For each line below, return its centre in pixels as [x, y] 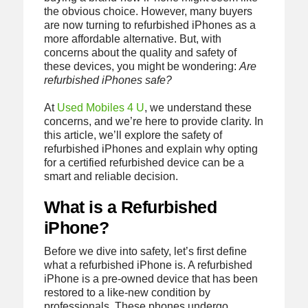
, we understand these [198, 107]
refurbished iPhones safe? [108, 80]
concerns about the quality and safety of [140, 53]
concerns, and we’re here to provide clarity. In [153, 121]
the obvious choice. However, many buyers [148, 12]
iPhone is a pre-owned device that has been [151, 278]
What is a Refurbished [130, 207]
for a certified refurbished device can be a [144, 162]
